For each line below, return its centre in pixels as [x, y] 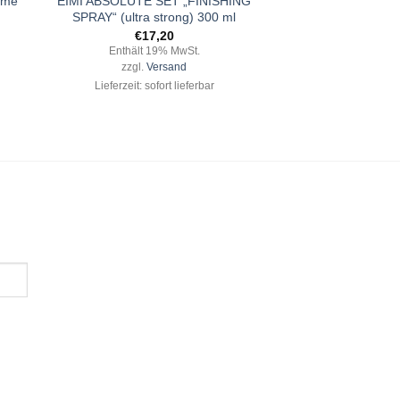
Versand [167, 67]
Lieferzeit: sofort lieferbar [154, 86]
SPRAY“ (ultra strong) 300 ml [154, 17]
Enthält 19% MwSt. [154, 51]
